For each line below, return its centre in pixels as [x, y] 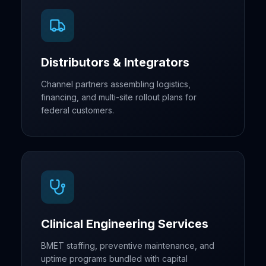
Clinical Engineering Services [125, 224]
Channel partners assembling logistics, [116, 84]
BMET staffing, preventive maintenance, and [128, 246]
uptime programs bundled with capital [114, 259]
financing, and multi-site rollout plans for [119, 97]
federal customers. [77, 110]
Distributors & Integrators [115, 62]
